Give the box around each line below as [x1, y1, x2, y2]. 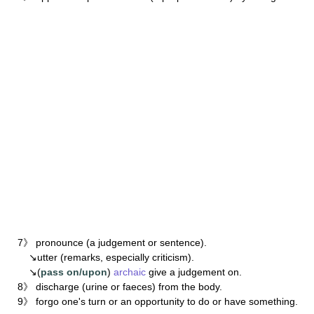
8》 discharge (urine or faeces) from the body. [18, 280, 222, 292]
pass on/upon [41, 266, 107, 278]
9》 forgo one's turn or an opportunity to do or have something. [18, 295, 298, 307]
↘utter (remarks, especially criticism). [18, 251, 194, 263]
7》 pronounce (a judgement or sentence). [18, 236, 207, 248]
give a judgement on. [146, 266, 242, 278]
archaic [114, 266, 146, 278]
